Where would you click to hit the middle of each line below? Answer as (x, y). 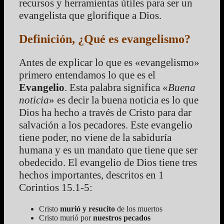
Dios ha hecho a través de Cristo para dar (105, 113)
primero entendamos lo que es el (87, 75)
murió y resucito (87, 209)
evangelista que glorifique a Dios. (90, 16)
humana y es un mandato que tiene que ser (108, 150)
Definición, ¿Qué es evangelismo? (105, 39)
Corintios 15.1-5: (56, 188)
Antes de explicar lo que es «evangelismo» (109, 63)
